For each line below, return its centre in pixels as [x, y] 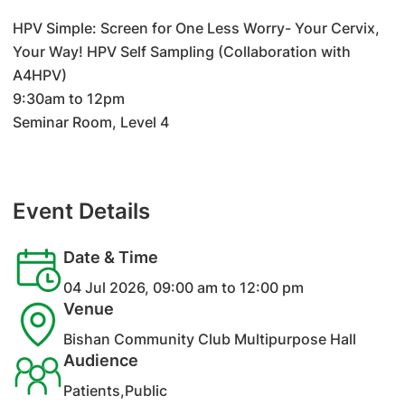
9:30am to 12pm [70, 99]
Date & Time [110, 257]
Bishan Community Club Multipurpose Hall [209, 339]
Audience [100, 360]
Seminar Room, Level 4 [90, 122]
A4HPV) [41, 75]
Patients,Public [115, 391]
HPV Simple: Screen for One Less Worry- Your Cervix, [196, 28]
